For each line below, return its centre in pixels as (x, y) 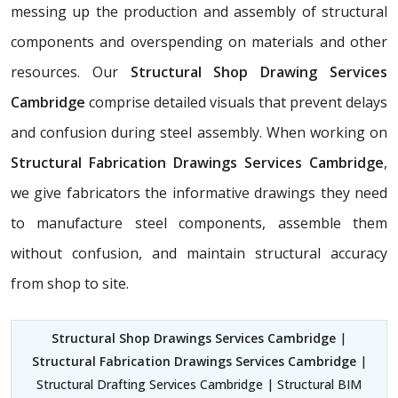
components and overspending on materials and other (199, 42)
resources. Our (64, 72)
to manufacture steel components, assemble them (199, 223)
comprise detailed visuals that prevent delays (236, 103)
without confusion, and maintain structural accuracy (199, 254)
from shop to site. (70, 284)
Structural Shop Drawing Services (253, 72)
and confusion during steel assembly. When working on (199, 133)
